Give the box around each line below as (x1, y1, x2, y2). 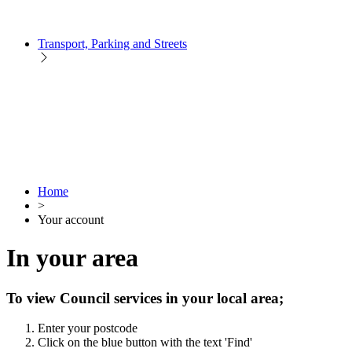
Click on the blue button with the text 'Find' (38, 335, 252, 350)
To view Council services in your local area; (6, 289, 284, 306)
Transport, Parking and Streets (38, 36, 187, 50)
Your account (38, 212, 104, 226)
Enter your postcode (38, 321, 137, 335)
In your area (6, 244, 138, 273)
